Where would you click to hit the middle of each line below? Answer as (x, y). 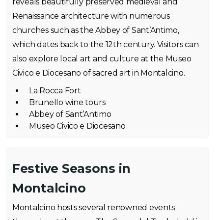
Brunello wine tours (67, 102)
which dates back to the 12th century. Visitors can (106, 44)
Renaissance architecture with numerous (91, 16)
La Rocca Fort (55, 91)
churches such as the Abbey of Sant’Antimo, (96, 30)
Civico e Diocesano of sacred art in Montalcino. (99, 73)
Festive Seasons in (72, 168)
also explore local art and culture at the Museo (102, 59)
